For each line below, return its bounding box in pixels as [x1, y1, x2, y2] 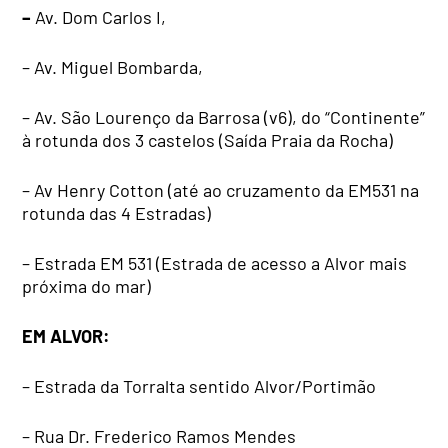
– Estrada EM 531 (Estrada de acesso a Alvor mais [22, 252, 408, 275]
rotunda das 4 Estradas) [22, 202, 212, 225]
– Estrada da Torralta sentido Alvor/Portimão [22, 375, 377, 398]
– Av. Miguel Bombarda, [22, 56, 204, 79]
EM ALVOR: [22, 325, 111, 348]
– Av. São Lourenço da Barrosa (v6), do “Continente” [22, 106, 426, 129]
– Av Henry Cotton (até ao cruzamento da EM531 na [22, 179, 420, 202]
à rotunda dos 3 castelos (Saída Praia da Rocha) [22, 129, 394, 152]
